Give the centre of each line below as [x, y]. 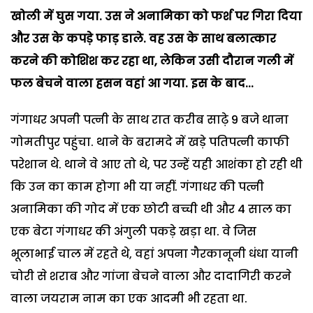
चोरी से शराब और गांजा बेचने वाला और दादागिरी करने [151, 276]
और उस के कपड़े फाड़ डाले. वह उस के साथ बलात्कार [143, 38]
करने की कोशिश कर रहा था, [85, 61]
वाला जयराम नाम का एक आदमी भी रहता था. [129, 298]
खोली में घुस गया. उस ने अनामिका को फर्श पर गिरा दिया [156, 16]
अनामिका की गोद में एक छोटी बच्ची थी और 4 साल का [151, 209]
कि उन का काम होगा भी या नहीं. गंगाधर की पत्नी [137, 187]
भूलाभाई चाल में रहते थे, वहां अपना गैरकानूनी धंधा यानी [154, 254]
